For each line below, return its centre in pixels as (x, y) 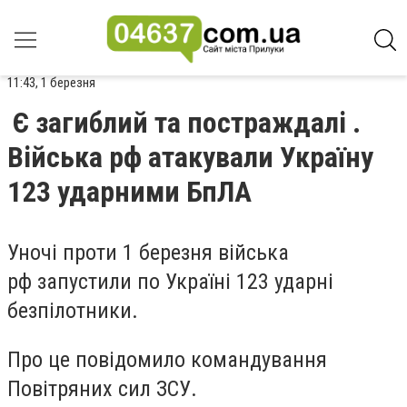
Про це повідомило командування (167, 359)
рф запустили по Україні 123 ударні (170, 282)
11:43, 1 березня (51, 83)
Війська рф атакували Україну (190, 157)
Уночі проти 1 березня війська (148, 253)
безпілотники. (73, 311)
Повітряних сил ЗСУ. (102, 388)
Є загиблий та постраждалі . (187, 123)
